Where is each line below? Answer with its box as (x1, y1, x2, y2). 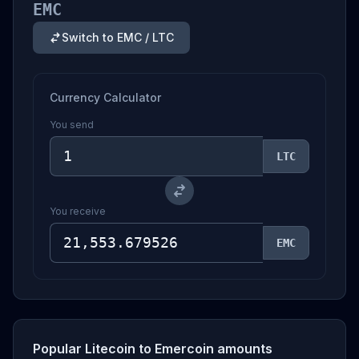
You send (50, 119, 94, 131)
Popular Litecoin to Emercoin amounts (33, 341, 272, 357)
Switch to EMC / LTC (62, 30, 174, 44)
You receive (50, 205, 106, 217)
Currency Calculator (50, 91, 161, 104)
